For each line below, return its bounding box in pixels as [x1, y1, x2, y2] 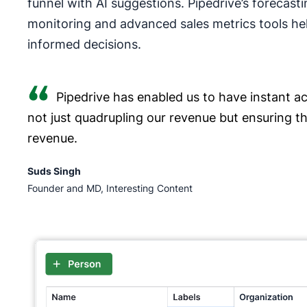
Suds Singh [27, 164, 81, 177]
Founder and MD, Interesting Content [27, 182, 193, 194]
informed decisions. [27, 36, 141, 51]
